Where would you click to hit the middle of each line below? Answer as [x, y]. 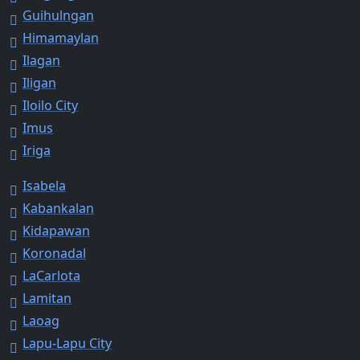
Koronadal [54, 253]
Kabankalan [58, 208]
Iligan [39, 82]
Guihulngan [58, 15]
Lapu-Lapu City [67, 343]
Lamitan [47, 298]
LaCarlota [51, 275]
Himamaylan [61, 37]
